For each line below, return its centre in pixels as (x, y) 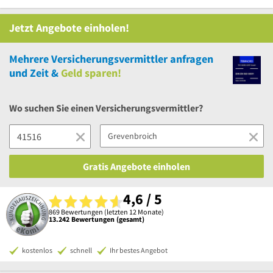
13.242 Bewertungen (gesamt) (97, 219)
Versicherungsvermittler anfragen (131, 59)
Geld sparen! (91, 73)
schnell (81, 250)
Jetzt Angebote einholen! (69, 28)
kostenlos (37, 250)
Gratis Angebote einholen (136, 166)
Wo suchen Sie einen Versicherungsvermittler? (106, 108)
